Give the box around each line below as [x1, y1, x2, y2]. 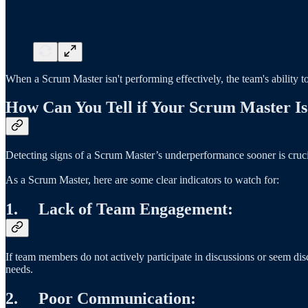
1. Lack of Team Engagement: [5, 200, 233, 219]
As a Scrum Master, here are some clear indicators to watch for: [5, 174, 279, 186]
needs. [5, 263, 33, 276]
